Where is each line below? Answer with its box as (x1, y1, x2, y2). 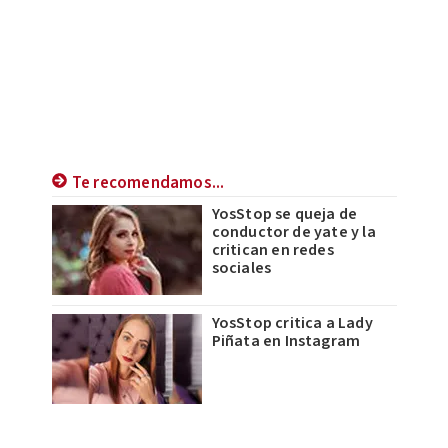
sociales (211, 257, 272, 280)
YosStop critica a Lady (211, 312, 373, 335)
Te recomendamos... (71, 171, 225, 196)
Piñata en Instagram (211, 330, 361, 353)
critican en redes (211, 239, 334, 262)
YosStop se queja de (211, 203, 358, 226)
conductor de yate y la (211, 221, 376, 244)
